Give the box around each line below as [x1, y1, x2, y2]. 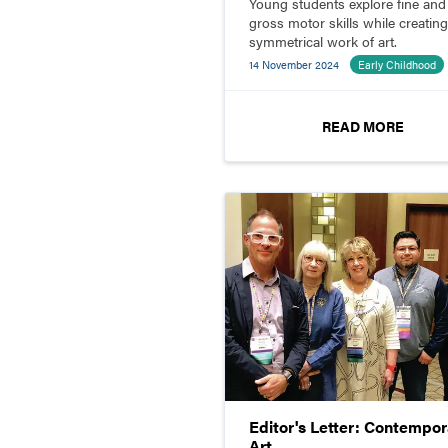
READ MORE [322, 116, 405, 137]
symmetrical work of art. [249, 31, 397, 52]
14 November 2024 [249, 57, 339, 73]
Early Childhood [358, 57, 436, 73]
